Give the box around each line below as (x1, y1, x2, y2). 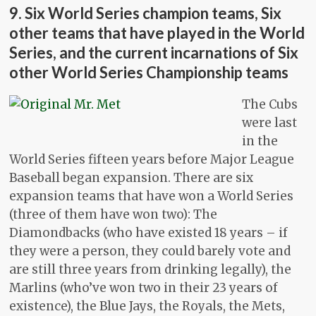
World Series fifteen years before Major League (9, 152, 295, 168)
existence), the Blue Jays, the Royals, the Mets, (9, 298, 286, 315)
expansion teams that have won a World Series (9, 188, 294, 205)
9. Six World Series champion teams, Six (9, 4, 282, 23)
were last (242, 115, 298, 131)
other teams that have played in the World (9, 23, 305, 43)
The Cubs (242, 97, 298, 113)
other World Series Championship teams (9, 63, 289, 83)
